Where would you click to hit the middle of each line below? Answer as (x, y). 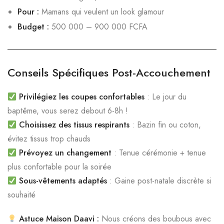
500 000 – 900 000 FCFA (98, 27)
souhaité (21, 195)
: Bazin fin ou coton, (165, 125)
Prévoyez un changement (65, 153)
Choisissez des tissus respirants (74, 125)
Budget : (33, 27)
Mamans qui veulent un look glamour (101, 12)
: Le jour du (166, 97)
